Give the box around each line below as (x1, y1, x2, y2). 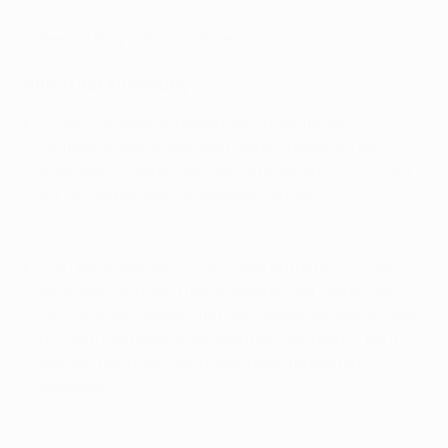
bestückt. (40, 375, 109, 398)
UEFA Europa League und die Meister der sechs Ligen (40, 303, 422, 326)
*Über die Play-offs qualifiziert (24, 27, 242, 50)
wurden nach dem (40, 351, 175, 374)
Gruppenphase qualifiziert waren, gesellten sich (40, 135, 389, 158)
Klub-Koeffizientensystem (175, 351, 366, 374)
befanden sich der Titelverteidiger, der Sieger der (40, 279, 394, 302)
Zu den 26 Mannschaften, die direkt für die (40, 111, 349, 134)
